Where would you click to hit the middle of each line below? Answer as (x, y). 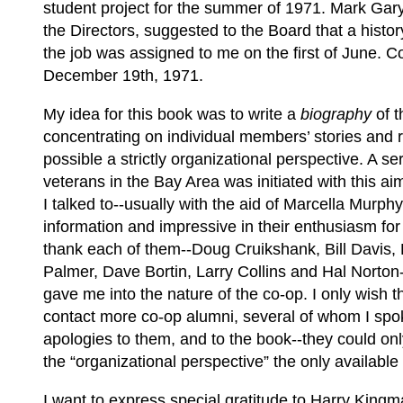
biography (336, 114)
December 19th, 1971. (123, 75)
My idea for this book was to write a (171, 114)
